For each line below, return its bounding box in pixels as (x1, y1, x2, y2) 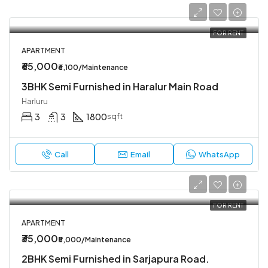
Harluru (22, 96, 48, 106)
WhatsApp (199, 150, 240, 159)
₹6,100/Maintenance (58, 63, 128, 72)
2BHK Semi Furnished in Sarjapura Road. (22, 252, 209, 265)
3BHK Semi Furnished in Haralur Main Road (22, 80, 218, 93)
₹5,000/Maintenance (58, 235, 131, 244)
